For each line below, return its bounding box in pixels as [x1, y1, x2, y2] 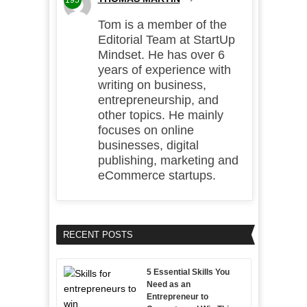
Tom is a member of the [97, 18, 227, 32]
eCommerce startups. [97, 169, 216, 183]
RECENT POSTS [62, 230, 133, 241]
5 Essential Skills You [146, 267, 230, 278]
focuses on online [97, 123, 194, 138]
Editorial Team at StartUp [97, 33, 235, 47]
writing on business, [97, 78, 206, 93]
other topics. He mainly [97, 108, 223, 123]
